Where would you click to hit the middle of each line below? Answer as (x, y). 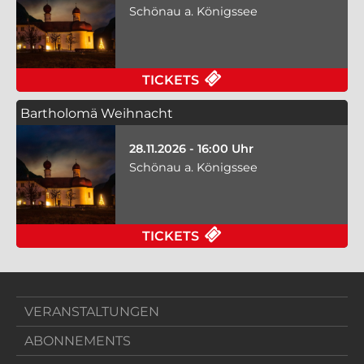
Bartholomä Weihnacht (97, 113)
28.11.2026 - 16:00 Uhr (191, 149)
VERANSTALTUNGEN (92, 312)
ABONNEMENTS (78, 341)
